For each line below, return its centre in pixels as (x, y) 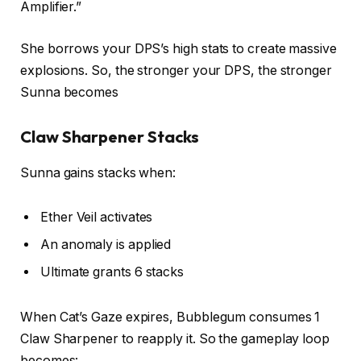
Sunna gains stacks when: (98, 172)
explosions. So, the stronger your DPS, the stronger (176, 70)
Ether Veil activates (97, 218)
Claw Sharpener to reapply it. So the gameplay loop (175, 339)
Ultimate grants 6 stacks (112, 272)
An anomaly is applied (106, 245)
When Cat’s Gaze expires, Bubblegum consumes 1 (170, 317)
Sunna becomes (69, 92)
